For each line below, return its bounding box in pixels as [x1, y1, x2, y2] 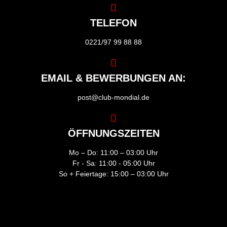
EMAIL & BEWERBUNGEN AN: [41, 72, 186, 84]
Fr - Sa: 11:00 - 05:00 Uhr [72, 159, 155, 167]
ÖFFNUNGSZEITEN [67, 127, 160, 139]
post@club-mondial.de [78, 93, 149, 101]
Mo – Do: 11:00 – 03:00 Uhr [69, 148, 158, 157]
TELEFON [90, 17, 137, 28]
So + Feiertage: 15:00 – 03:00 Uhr [58, 169, 169, 178]
